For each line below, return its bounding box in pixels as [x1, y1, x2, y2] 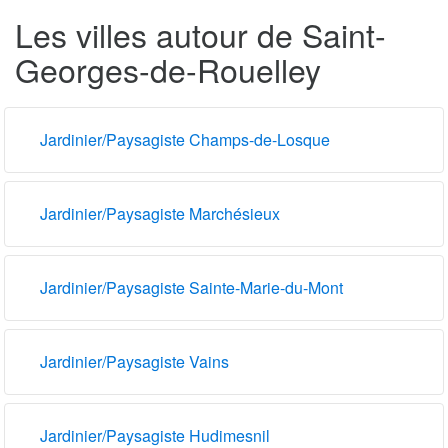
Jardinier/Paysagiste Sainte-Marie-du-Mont [40, 275, 343, 299]
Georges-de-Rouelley [15, 45, 321, 92]
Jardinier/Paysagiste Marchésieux [40, 201, 280, 225]
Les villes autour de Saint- [15, 10, 386, 57]
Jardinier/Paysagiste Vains [40, 349, 229, 373]
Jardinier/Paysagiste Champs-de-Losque [40, 127, 330, 151]
